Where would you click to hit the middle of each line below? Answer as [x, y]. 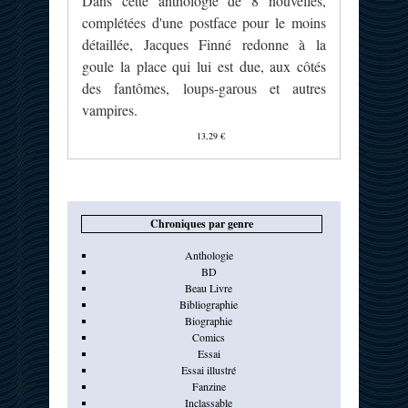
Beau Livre [209, 288]
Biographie [209, 321]
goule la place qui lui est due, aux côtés [204, 66]
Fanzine [209, 387]
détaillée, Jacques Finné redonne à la [204, 45]
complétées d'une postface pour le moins [204, 23]
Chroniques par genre [202, 224]
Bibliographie [209, 305]
